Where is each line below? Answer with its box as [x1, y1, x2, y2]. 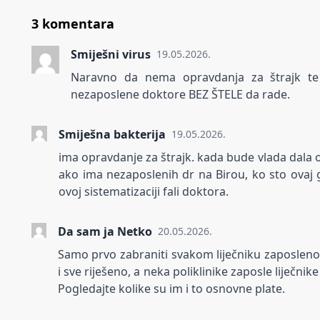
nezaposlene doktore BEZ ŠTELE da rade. [70, 86, 290, 103]
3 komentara [31, 15, 114, 33]
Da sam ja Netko [57, 224, 152, 240]
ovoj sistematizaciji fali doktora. [59, 184, 229, 200]
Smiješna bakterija [59, 126, 166, 143]
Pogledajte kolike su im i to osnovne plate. [57, 281, 285, 297]
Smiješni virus [70, 46, 151, 63]
